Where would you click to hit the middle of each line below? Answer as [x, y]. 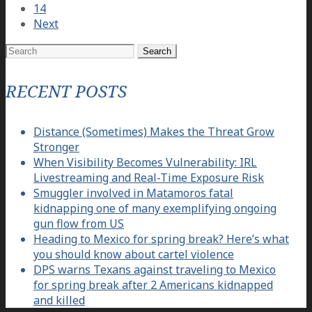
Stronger [56, 147]
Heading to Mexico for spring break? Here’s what [161, 239]
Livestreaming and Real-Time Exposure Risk [149, 178]
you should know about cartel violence [134, 255]
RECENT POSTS [66, 91]
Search [23, 50]
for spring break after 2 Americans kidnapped [153, 285]
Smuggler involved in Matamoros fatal [133, 193]
